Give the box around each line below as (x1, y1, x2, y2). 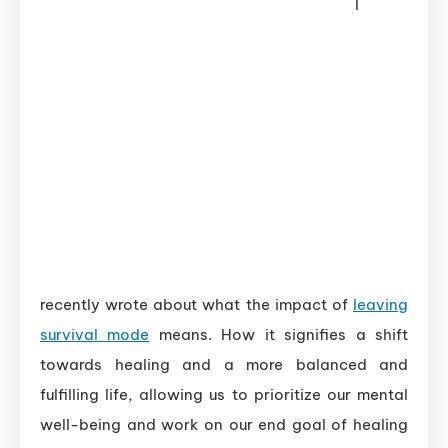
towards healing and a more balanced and (40, 355, 408, 375)
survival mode (40, 325, 150, 345)
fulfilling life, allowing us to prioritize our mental (40, 385, 408, 405)
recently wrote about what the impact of (40, 295, 353, 315)
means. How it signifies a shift (149, 325, 409, 345)
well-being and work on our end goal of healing (40, 415, 408, 435)
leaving (353, 295, 408, 315)
